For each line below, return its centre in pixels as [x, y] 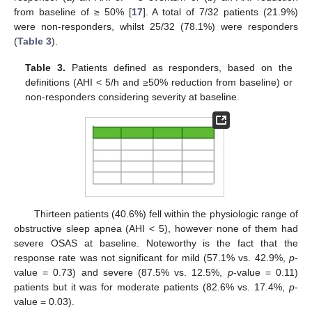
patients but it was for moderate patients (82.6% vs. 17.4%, [151, 287]
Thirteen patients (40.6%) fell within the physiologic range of [166, 214]
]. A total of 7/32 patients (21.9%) [220, 12]
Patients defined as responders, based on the [179, 68]
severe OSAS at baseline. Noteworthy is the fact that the [156, 243]
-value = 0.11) [266, 273]
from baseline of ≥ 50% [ [73, 12]
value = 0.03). [44, 302]
